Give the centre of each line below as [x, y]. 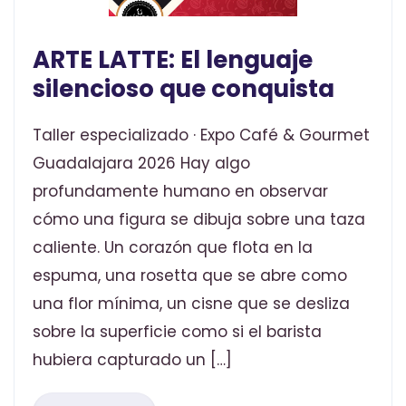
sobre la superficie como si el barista [177, 331]
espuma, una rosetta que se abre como [190, 275]
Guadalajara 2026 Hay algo [141, 163]
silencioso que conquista [184, 88]
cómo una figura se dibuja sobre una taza [199, 219]
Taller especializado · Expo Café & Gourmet [201, 135]
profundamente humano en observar [180, 191]
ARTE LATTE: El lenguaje [173, 59]
